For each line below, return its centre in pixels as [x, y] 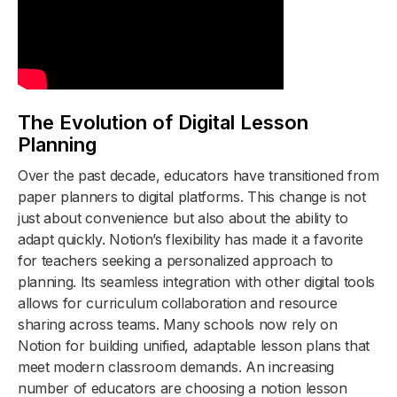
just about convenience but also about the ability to [183, 218]
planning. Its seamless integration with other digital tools [197, 281]
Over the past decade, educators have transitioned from [198, 175]
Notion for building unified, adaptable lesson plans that [194, 345]
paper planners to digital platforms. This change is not [192, 196]
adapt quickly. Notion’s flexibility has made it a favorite [191, 239]
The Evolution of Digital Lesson [163, 122]
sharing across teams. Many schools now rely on [178, 324]
